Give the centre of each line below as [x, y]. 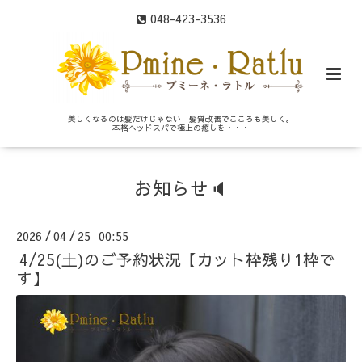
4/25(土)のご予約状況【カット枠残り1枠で [177, 259]
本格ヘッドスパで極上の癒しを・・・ [181, 128]
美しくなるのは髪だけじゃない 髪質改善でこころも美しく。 [181, 119]
